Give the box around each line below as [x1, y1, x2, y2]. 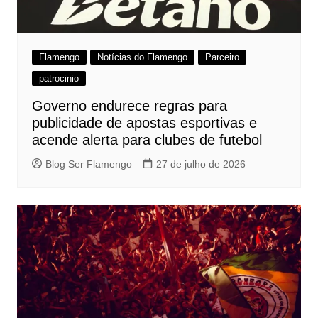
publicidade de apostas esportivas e [31, 115, 257, 131]
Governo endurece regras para [31, 98, 227, 114]
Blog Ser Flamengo [45, 158, 132, 170]
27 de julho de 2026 [155, 158, 246, 170]
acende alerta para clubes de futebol [31, 132, 262, 148]
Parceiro [204, 52, 239, 63]
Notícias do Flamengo [97, 52, 187, 63]
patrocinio [38, 73, 79, 84]
